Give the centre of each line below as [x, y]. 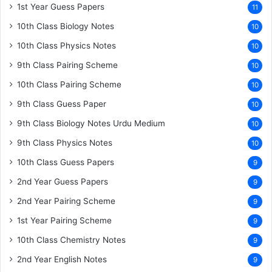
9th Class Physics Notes [65, 143]
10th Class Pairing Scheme [69, 84]
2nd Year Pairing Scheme [66, 201]
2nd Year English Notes [62, 259]
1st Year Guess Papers [61, 7]
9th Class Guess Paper [62, 104]
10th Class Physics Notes [66, 46]
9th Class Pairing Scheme [67, 65]
